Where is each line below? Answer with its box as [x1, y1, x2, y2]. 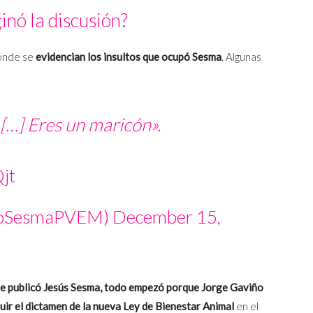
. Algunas [221, 50, 261, 64]
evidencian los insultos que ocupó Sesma [34, 50, 221, 64]
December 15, [112, 205, 221, 228]
